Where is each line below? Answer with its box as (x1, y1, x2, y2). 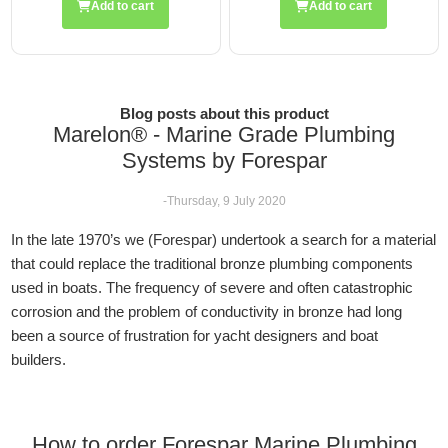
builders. (11, 350, 67, 368)
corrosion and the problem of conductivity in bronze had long (11, 302, 403, 320)
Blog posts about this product (119, 104, 329, 122)
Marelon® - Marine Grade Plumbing (53, 121, 395, 147)
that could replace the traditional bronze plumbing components (11, 254, 414, 272)
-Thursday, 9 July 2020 (162, 193, 286, 208)
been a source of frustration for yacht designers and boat (11, 326, 379, 344)
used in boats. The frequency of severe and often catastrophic (11, 278, 414, 296)
